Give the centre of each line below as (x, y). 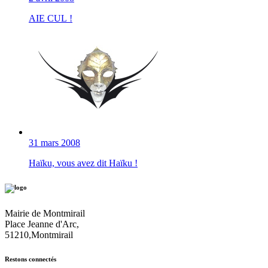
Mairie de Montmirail (45, 214)
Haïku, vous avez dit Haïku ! (83, 163)
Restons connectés (31, 259)
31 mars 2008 (54, 143)
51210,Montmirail (39, 235)
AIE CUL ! (51, 19)
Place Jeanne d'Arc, (42, 224)
